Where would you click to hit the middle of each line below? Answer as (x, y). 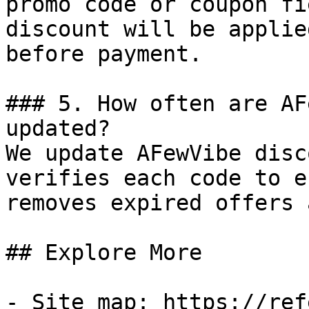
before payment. (104, 54)
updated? (58, 128)
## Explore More (104, 252)
